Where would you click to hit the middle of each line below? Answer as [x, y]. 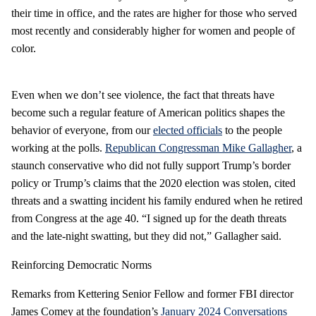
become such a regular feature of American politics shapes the [148, 112]
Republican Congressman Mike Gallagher [198, 147]
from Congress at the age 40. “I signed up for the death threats [149, 218]
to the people [252, 130]
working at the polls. [58, 147]
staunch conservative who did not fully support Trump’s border [151, 165]
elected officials [188, 130]
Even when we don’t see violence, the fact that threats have [143, 95]
